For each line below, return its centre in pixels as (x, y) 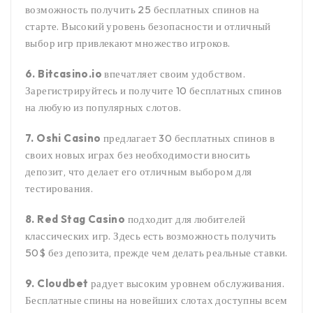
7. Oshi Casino (63, 138)
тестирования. (59, 189)
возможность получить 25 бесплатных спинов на (143, 10)
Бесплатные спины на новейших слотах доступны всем (156, 300)
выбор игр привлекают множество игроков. (128, 43)
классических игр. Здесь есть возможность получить (151, 236)
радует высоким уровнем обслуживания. (187, 284)
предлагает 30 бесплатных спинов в (188, 138)
